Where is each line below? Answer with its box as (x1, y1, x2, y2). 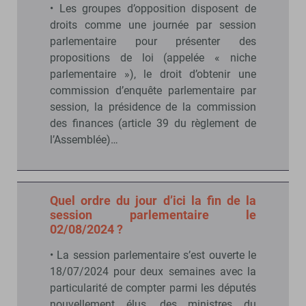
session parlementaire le (50, 207, 256, 222)
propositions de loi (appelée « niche (50, 51, 256, 64)
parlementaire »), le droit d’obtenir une (50, 67, 256, 81)
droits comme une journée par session (50, 18, 256, 31)
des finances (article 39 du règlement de (50, 116, 256, 130)
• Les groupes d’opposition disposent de (50, 1, 256, 15)
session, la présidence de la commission (50, 100, 256, 113)
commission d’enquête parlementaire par (50, 83, 256, 97)
